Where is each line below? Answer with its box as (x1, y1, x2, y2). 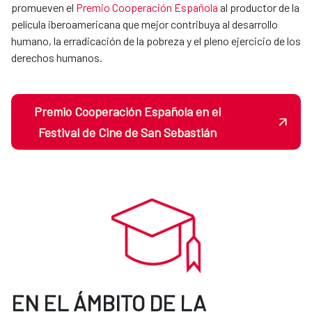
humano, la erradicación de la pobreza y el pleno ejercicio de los (11, 34, 301, 48)
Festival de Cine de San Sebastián (38, 125, 217, 141)
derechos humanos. (11, 51, 102, 65)
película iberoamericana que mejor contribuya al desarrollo (11, 17, 278, 31)
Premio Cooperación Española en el (33, 104, 221, 120)
